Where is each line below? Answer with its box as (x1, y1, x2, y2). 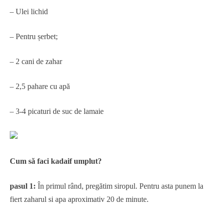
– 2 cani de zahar (10, 57, 62, 66)
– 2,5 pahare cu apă (10, 82, 70, 90)
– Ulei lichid (10, 7, 48, 16)
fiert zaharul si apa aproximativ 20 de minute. (10, 195, 149, 203)
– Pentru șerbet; (10, 32, 58, 41)
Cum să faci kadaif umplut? (10, 157, 102, 165)
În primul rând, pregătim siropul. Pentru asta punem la (36, 182, 203, 190)
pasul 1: (10, 182, 36, 190)
